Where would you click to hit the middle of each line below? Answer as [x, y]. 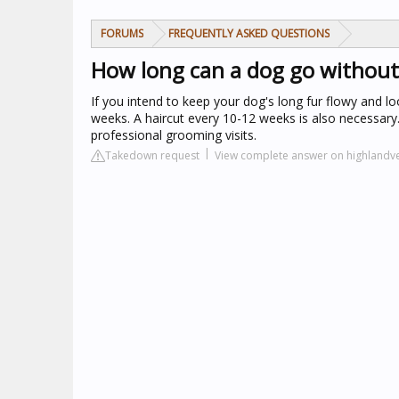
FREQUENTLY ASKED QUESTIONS [249, 33]
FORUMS [122, 33]
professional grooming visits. [174, 135]
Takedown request [152, 155]
